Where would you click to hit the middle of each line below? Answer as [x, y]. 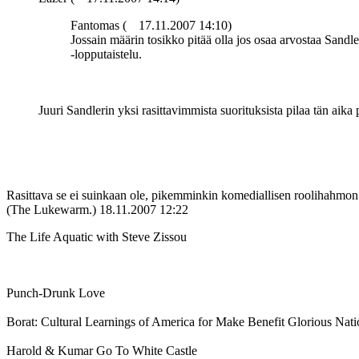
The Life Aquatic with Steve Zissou [97, 237]
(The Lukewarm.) [51, 210]
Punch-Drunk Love [56, 293]
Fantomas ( [99, 26]
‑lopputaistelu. [106, 54]
